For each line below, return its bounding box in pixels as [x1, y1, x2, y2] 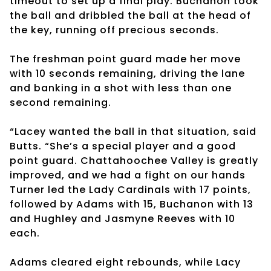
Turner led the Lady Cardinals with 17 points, [10, 182, 251, 197]
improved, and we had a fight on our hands [10, 168, 246, 182]
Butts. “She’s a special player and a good [10, 139, 236, 153]
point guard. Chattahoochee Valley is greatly [10, 153, 258, 168]
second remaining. [10, 95, 111, 109]
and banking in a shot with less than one [10, 80, 232, 95]
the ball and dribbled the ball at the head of [10, 8, 251, 22]
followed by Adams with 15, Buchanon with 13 [10, 197, 253, 211]
